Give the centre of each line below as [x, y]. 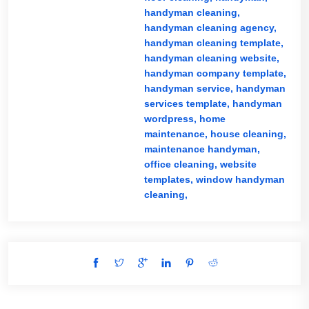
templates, [170, 179]
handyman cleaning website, [211, 58]
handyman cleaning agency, [210, 28]
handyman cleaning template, [213, 43]
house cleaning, [248, 134]
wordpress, [171, 119]
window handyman [240, 179]
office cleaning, [182, 164]
